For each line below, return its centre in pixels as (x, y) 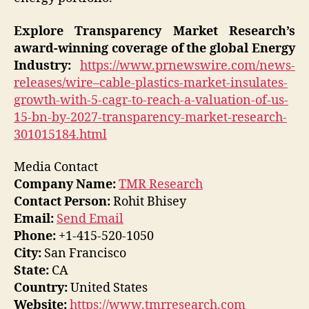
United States (108, 288)
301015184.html (60, 134)
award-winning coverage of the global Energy (154, 48)
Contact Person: (62, 202)
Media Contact (56, 168)
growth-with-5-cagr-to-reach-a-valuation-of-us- (151, 100)
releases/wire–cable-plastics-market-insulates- (151, 83)
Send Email (90, 219)
